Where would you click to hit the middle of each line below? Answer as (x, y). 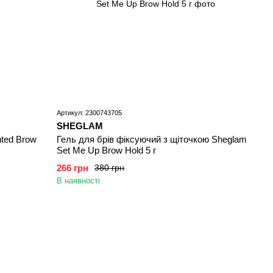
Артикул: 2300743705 (90, 112)
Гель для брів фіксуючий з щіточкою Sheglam (152, 139)
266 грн (73, 168)
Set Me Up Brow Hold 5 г (107, 150)
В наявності (79, 180)
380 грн (110, 168)
